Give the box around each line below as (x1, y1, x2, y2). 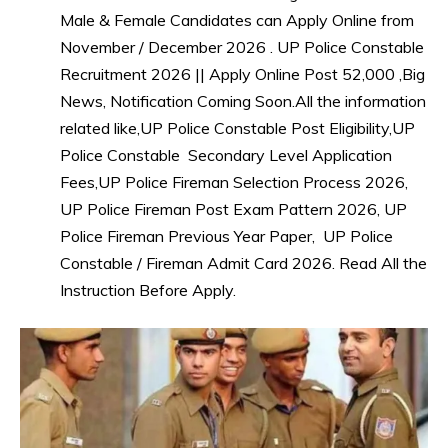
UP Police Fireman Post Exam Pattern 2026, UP (60, 199, 407, 220)
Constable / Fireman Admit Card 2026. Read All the (60, 253, 427, 274)
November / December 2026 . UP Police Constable (60, 37, 424, 58)
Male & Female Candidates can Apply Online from (60, 10, 414, 31)
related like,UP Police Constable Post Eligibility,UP (60, 118, 415, 139)
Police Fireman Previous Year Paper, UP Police (60, 226, 393, 247)
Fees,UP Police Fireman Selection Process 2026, (60, 172, 408, 193)
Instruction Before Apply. (60, 280, 236, 301)
